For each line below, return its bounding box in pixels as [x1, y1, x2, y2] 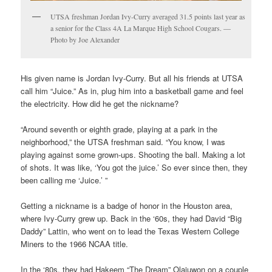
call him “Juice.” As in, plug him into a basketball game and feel [21, 84, 244, 97]
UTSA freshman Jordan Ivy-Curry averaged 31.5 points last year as [50, 12, 246, 22]
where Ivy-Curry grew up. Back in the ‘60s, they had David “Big [21, 212, 242, 224]
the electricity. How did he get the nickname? [21, 97, 179, 109]
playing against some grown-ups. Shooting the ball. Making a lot [21, 148, 246, 160]
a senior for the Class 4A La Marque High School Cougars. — [50, 23, 231, 33]
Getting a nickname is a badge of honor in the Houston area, [21, 199, 233, 211]
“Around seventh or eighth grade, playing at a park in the [21, 123, 218, 135]
